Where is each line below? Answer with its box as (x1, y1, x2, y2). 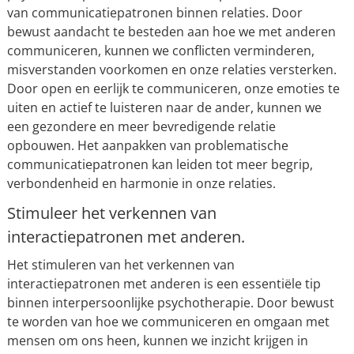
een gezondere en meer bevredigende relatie (6, 118, 276, 135)
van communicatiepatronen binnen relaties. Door (6, 4, 303, 21)
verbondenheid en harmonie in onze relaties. (6, 175, 276, 192)
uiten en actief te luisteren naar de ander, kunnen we (6, 99, 322, 116)
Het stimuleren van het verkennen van (6, 256, 235, 273)
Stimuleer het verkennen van (6, 202, 217, 224)
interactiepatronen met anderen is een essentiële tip (6, 275, 321, 292)
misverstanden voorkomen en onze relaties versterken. (6, 61, 337, 78)
